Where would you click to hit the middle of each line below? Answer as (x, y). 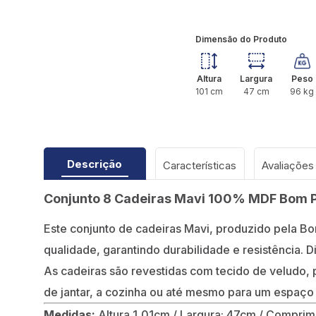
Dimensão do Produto (241, 39)
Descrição (95, 164)
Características (200, 166)
